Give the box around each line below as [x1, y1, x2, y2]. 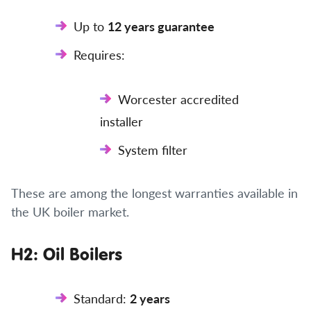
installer [100, 112, 143, 130]
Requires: [74, 46, 125, 63]
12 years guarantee [108, 17, 215, 35]
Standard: [74, 289, 130, 307]
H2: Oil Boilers [11, 242, 122, 265]
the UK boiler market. [11, 203, 129, 220]
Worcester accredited [118, 90, 239, 108]
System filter [118, 141, 187, 158]
